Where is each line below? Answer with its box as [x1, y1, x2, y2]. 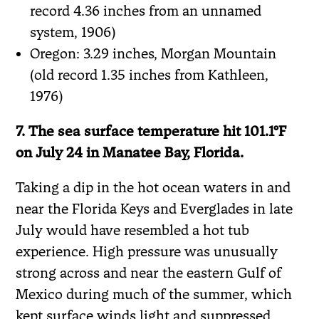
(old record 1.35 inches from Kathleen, [30, 66, 269, 83]
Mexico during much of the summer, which [16, 285, 293, 303]
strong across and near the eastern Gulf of [16, 263, 282, 281]
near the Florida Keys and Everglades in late [16, 199, 293, 217]
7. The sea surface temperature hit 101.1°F [16, 122, 287, 140]
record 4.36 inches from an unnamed [30, 1, 262, 19]
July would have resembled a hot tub [16, 221, 250, 239]
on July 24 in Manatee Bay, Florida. [16, 143, 244, 161]
